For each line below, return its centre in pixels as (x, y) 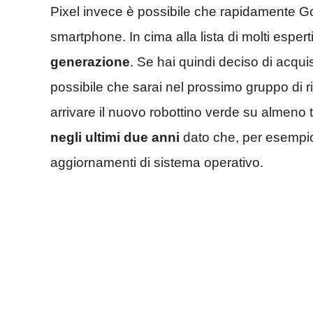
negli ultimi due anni (115, 138)
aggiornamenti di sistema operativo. (157, 163)
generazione (90, 62)
